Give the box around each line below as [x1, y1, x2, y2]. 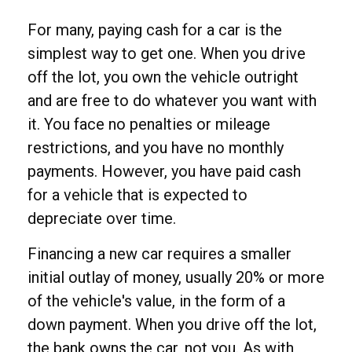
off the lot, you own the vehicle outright [27, 67, 299, 86]
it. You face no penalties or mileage [27, 114, 270, 134]
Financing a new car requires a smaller [27, 244, 291, 263]
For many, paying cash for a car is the [27, 20, 282, 39]
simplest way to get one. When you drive [27, 43, 306, 63]
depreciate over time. [27, 208, 176, 228]
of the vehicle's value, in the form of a [27, 291, 285, 310]
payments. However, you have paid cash [27, 161, 301, 181]
